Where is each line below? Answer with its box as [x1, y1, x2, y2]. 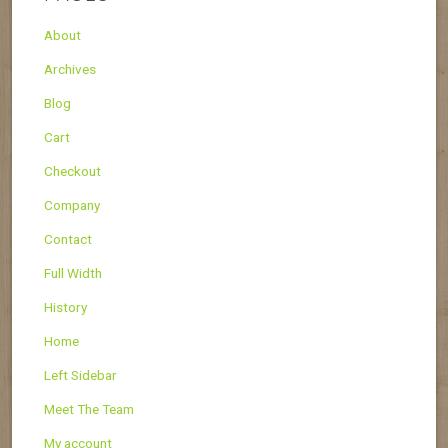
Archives [44, 60, 96, 77]
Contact [44, 230, 92, 247]
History [44, 298, 87, 315]
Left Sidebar [44, 366, 117, 383]
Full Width [44, 264, 102, 281]
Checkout [44, 162, 101, 179]
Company [44, 196, 100, 213]
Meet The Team [44, 400, 134, 417]
